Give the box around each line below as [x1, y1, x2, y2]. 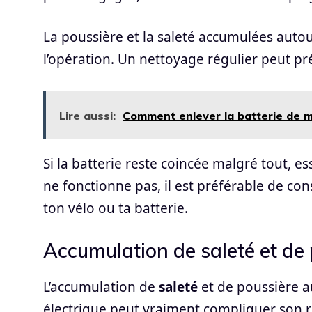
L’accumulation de [43, 278, 159, 297]
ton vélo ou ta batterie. [43, 198, 188, 217]
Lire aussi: [59, 108, 116, 123]
